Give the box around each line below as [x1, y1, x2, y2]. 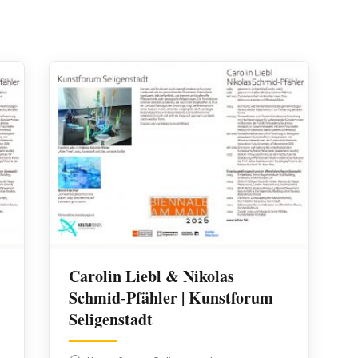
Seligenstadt [69, 308, 153, 332]
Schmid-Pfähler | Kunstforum [69, 286, 274, 310]
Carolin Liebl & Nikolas [69, 265, 235, 288]
